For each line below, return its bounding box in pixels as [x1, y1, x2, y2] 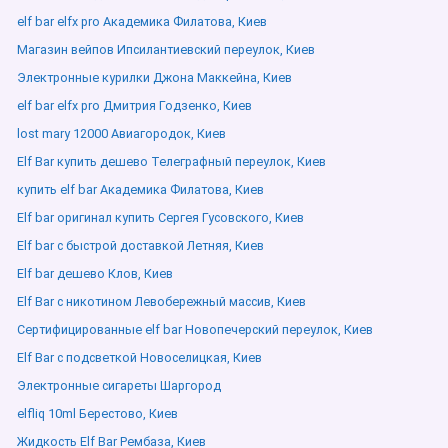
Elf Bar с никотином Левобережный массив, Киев [17, 294, 306, 309]
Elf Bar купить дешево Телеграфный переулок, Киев [17, 154, 326, 169]
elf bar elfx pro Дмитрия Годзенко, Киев [17, 98, 252, 113]
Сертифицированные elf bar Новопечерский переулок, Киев [17, 322, 373, 337]
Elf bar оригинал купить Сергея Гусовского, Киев [17, 210, 304, 225]
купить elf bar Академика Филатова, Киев [17, 182, 264, 197]
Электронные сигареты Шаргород [17, 378, 221, 393]
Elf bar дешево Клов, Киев [17, 266, 173, 281]
